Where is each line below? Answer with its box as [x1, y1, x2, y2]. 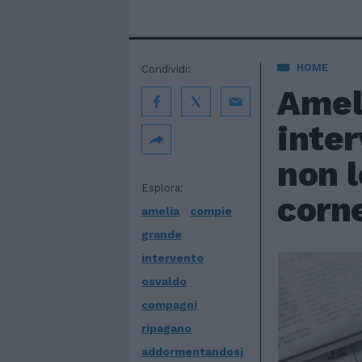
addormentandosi [141, 345, 243, 358]
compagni [141, 298, 197, 311]
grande [141, 228, 182, 241]
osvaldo [141, 275, 187, 288]
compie [190, 204, 232, 217]
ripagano [141, 322, 192, 335]
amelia [141, 204, 179, 217]
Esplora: [141, 182, 183, 194]
